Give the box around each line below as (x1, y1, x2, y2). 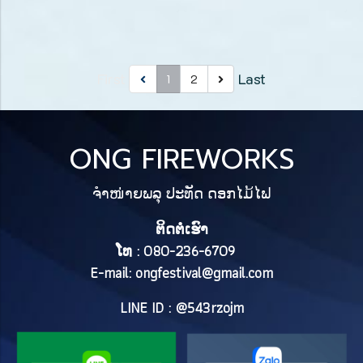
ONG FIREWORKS (68, 139, 295, 180)
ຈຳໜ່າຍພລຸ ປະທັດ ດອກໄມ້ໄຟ (92, 185, 271, 203)
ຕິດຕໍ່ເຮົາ (155, 217, 208, 241)
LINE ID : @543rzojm (119, 296, 244, 319)
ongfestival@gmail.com (135, 261, 273, 284)
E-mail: (90, 261, 135, 284)
